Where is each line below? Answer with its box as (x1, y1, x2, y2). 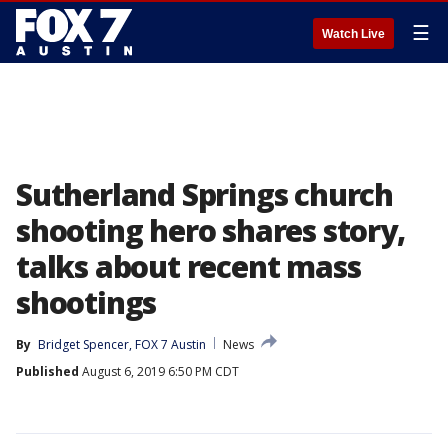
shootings (16, 282, 157, 323)
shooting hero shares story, (16, 210, 405, 251)
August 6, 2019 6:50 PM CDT (79, 363, 239, 380)
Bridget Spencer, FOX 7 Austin (38, 336, 206, 353)
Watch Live (322, 27, 385, 41)
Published (16, 363, 79, 380)
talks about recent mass (16, 246, 361, 287)
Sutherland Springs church (16, 174, 393, 215)
